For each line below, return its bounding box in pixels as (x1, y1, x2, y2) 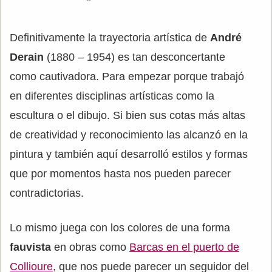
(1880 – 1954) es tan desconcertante (44, 50, 225, 63)
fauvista (10, 240, 51, 253)
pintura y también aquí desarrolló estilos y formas (10, 148, 248, 160)
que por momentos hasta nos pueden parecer (10, 167, 231, 180)
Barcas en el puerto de (129, 240, 239, 253)
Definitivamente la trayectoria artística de (10, 31, 210, 44)
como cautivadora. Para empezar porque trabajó (10, 70, 244, 83)
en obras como (51, 240, 129, 253)
